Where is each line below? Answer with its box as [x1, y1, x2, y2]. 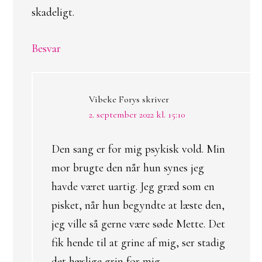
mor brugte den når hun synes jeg [51, 161, 204, 175]
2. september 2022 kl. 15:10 [89, 109, 185, 120]
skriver [142, 94, 169, 105]
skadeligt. [32, 5, 74, 19]
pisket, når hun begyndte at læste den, [51, 198, 225, 212]
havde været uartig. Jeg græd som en [51, 180, 215, 194]
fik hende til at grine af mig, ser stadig [51, 236, 225, 250]
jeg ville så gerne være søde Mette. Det [51, 217, 225, 231]
